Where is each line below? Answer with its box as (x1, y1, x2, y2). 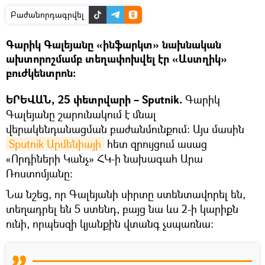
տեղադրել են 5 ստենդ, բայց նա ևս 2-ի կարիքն (6, 201, 238, 216)
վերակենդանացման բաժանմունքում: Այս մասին (6, 121, 244, 136)
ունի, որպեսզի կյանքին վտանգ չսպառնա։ (6, 216, 214, 231)
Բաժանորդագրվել (11, 8, 84, 20)
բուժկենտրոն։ (6, 65, 76, 80)
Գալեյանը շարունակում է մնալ (6, 106, 156, 121)
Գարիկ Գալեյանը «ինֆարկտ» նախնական (6, 37, 221, 52)
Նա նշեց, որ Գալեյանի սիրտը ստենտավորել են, (6, 186, 245, 201)
